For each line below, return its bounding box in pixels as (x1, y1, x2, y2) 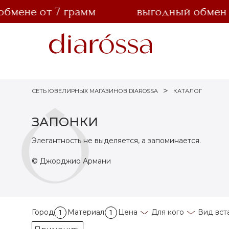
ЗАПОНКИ (32, 114, 98, 129)
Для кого (151, 208, 184, 217)
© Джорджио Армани (32, 156, 111, 166)
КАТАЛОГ (173, 87, 202, 95)
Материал (67, 208, 104, 217)
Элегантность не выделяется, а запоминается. (32, 136, 201, 145)
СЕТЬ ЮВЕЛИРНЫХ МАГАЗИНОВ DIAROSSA (32, 87, 158, 95)
